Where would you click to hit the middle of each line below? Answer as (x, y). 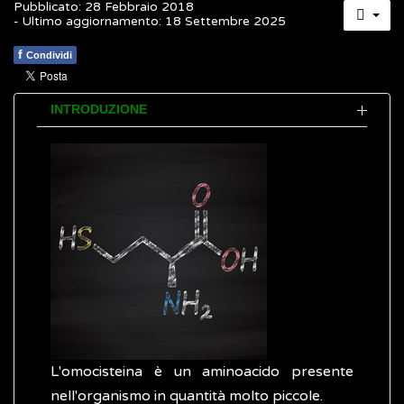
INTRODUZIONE (99, 110)
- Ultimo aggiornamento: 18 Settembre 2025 (150, 22)
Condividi (49, 55)
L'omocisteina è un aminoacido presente (202, 372)
